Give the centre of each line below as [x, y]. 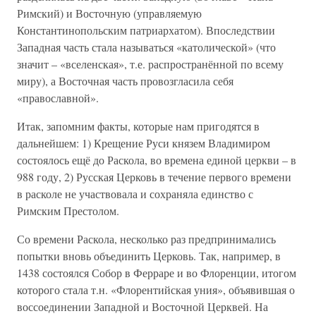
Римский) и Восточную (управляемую [109, 13]
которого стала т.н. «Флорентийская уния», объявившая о [156, 290]
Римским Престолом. [68, 211]
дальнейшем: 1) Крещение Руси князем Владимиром [144, 143]
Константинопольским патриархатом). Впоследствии [146, 30]
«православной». [58, 98]
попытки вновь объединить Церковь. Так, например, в [149, 256]
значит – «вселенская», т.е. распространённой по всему [150, 64]
